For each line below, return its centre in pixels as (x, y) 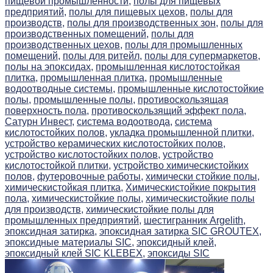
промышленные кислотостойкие (191, 89)
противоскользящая (183, 100)
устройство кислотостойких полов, (83, 155)
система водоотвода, (125, 122)
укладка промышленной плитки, (182, 133)
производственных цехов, (64, 45)
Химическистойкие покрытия (191, 188)
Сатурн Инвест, (40, 122)
